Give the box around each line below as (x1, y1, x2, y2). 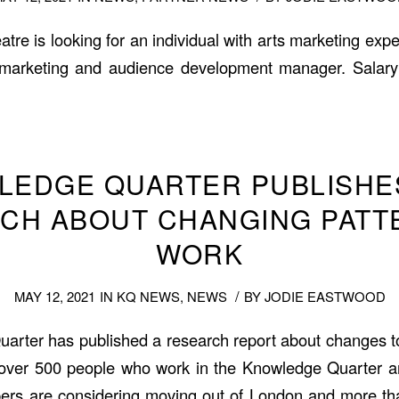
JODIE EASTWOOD (264, 287, 386, 305)
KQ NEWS (116, 287, 180, 305)
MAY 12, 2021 (13, 287, 95, 305)
